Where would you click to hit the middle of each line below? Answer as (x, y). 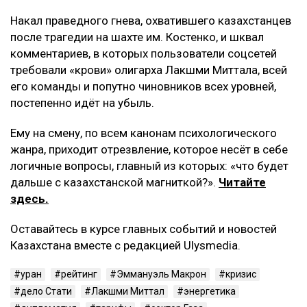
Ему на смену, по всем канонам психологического (144, 133)
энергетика (210, 291)
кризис (241, 274)
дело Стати (46, 291)
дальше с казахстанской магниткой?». (114, 182)
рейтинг (79, 274)
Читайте (242, 182)
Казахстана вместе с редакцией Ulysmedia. (125, 245)
